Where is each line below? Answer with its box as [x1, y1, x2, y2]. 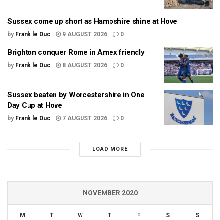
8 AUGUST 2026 [61, 62, 107, 69]
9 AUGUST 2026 [61, 31, 107, 38]
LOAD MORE [92, 146, 128, 153]
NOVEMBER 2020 [82, 189, 137, 197]
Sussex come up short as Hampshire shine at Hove [7, 17, 177, 26]
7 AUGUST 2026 [61, 114, 107, 122]
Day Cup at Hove [7, 100, 62, 110]
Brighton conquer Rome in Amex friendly [7, 48, 145, 57]
